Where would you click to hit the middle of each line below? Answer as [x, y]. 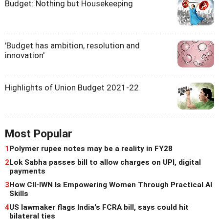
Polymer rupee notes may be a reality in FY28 [91, 149]
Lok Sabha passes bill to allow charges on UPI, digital [105, 163]
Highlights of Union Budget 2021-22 [72, 88]
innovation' [25, 55]
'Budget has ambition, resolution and [72, 46]
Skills [19, 194]
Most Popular [39, 134]
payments [27, 171]
